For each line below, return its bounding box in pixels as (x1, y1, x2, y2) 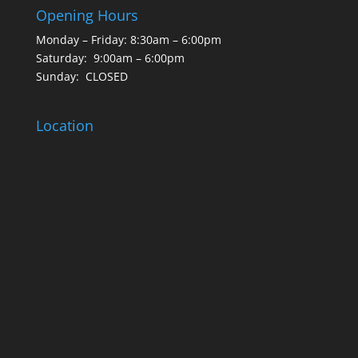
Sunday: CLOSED (35, 68, 128, 84)
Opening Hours (35, 5, 138, 25)
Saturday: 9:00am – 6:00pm (35, 50, 185, 66)
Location (35, 116, 93, 136)
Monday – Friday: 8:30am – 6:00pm (35, 31, 221, 47)
